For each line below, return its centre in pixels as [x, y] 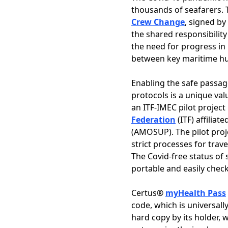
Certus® [148, 193]
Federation [153, 120]
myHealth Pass [196, 193]
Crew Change [158, 22]
